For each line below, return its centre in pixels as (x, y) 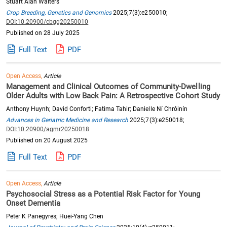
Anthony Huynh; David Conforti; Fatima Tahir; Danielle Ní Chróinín (97, 109)
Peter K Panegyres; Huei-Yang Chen (55, 216)
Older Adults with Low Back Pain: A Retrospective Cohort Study (113, 96)
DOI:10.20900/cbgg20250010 (47, 22)
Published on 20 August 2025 (47, 140)
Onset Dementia (33, 203)
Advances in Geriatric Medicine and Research (67, 120)
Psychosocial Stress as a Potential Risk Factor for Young (103, 194)
